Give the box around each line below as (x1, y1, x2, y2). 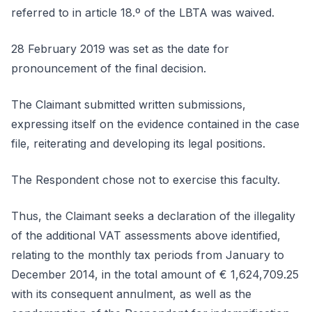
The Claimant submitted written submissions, (11, 97, 246, 111)
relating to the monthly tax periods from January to (11, 248, 284, 262)
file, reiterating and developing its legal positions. (11, 136, 265, 150)
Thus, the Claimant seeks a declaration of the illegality (11, 209, 295, 223)
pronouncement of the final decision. (11, 61, 206, 75)
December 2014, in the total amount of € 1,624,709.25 (11, 267, 299, 281)
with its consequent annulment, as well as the (11, 287, 251, 301)
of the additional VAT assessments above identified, (11, 228, 281, 242)
